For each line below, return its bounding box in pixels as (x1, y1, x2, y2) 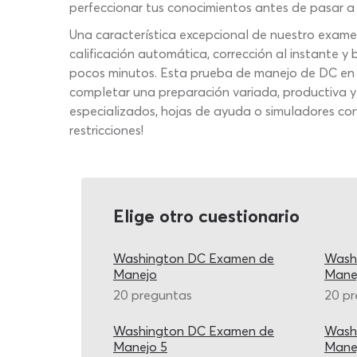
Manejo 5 (113, 339, 167, 355)
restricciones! (69, 122, 143, 138)
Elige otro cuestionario (113, 205, 300, 227)
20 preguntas (113, 287, 192, 303)
